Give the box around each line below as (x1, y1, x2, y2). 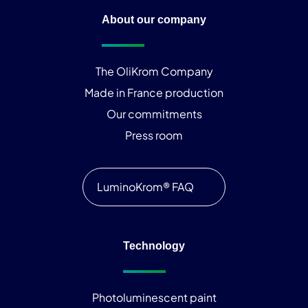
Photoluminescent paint (91, 289, 217, 305)
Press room (125, 127, 183, 142)
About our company (102, 13, 206, 25)
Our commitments (106, 106, 202, 121)
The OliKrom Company (95, 63, 213, 78)
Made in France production (85, 85, 223, 100)
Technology (123, 239, 185, 252)
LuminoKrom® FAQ (97, 179, 194, 194)
